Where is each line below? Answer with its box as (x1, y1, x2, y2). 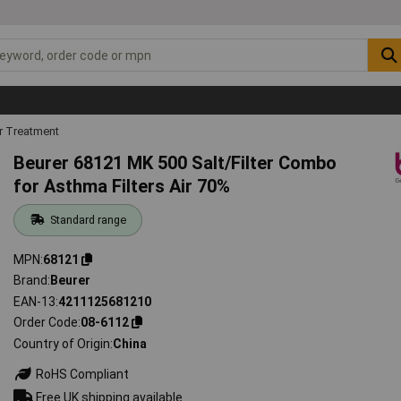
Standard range (49, 212, 126, 226)
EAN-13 (13, 294, 56, 309)
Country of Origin (13, 336, 111, 351)
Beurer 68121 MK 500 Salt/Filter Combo (13, 151, 337, 174)
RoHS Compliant (33, 366, 130, 381)
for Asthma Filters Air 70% (13, 175, 231, 197)
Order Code (13, 315, 79, 330)
